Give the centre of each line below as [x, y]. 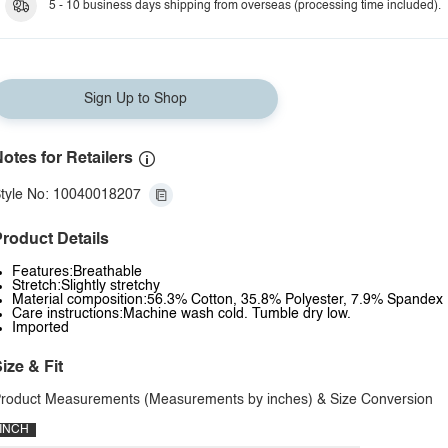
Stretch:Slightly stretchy [86, 286]
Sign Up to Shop [135, 99]
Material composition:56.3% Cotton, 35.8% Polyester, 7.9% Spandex [227, 300]
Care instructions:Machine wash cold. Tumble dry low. [181, 314]
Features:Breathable [77, 272]
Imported [40, 328]
